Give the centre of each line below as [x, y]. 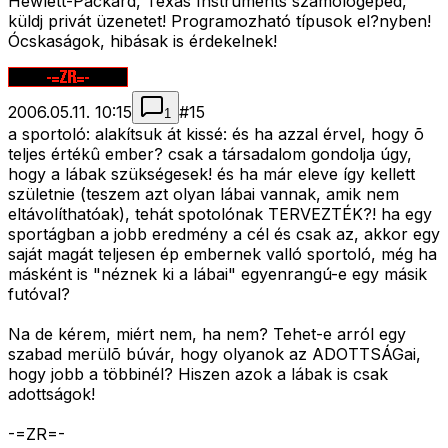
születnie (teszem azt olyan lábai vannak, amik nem [203, 194]
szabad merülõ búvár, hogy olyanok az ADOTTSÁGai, [214, 354]
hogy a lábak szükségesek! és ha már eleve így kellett [211, 174]
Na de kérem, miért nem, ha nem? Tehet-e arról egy [207, 334]
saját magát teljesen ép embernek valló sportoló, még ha [222, 254]
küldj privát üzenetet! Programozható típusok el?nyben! [219, 21]
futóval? [39, 294]
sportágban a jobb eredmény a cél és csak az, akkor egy [224, 234]
